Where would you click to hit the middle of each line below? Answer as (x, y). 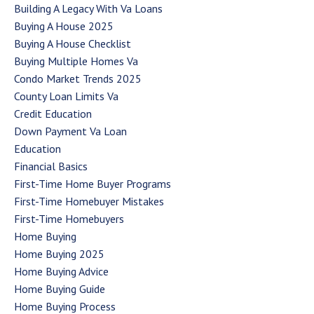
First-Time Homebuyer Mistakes (89, 201)
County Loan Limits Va (66, 96)
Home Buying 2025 (59, 253)
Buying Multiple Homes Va (76, 61)
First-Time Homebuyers (69, 218)
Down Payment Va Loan (70, 131)
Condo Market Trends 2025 (78, 78)
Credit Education (53, 113)
